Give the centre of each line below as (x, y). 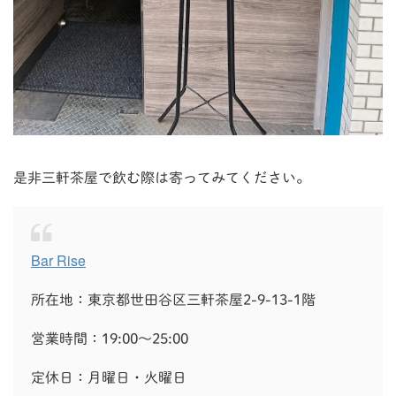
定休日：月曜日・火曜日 (109, 377)
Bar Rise (58, 260)
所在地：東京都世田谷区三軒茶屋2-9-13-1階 (173, 299)
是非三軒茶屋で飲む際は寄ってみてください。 (162, 177)
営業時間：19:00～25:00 (110, 338)
